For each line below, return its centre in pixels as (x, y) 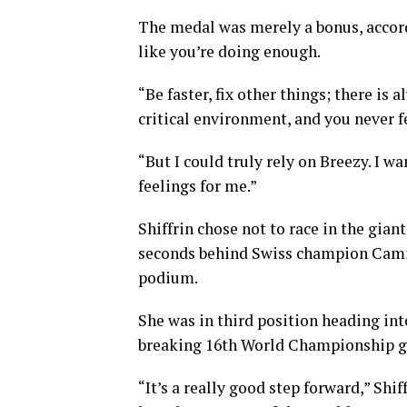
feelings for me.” (198, 186)
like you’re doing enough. (229, 51)
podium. (168, 278)
